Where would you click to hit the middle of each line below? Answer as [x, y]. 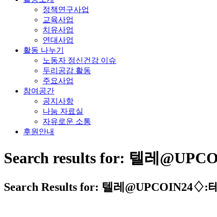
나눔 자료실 [63, 111]
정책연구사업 [66, 10]
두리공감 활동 [67, 71]
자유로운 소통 [67, 122]
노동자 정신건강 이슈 [79, 61]
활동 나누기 [44, 50]
